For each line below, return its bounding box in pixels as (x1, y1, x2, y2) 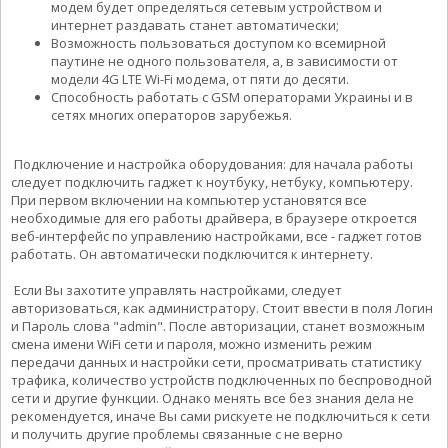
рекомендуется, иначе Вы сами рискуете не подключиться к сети (11, 406, 430, 425)
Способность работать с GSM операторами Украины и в (51, 87, 413, 106)
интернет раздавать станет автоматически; (51, 15, 339, 34)
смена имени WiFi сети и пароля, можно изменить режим (11, 334, 372, 353)
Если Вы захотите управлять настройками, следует (11, 280, 342, 299)
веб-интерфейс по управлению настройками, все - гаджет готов (11, 226, 422, 245)
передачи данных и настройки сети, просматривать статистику (11, 352, 422, 371)
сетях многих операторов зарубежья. (51, 105, 292, 124)
